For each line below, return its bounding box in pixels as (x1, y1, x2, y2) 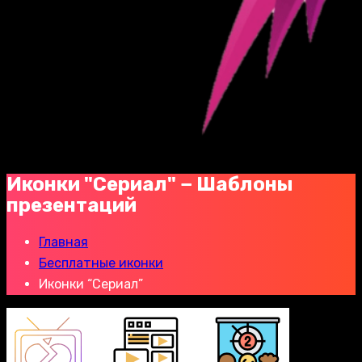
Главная (39, 234, 88, 250)
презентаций (6, 193, 137, 217)
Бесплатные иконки (39, 255, 163, 271)
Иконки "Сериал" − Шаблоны (6, 172, 293, 196)
